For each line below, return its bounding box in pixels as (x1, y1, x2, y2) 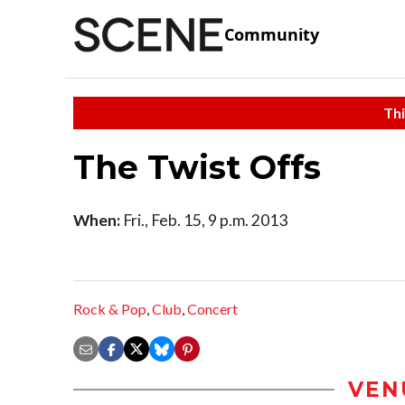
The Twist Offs (73, 146, 321, 187)
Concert (187, 300, 238, 318)
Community (224, 24, 319, 46)
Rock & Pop (73, 300, 146, 318)
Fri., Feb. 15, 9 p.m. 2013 (120, 210, 287, 230)
